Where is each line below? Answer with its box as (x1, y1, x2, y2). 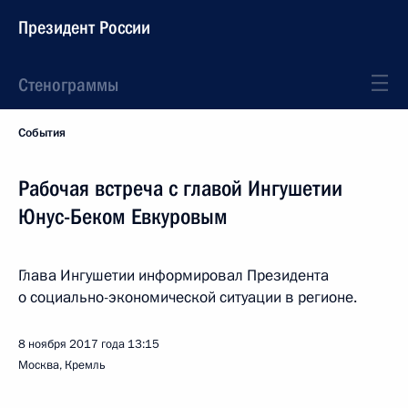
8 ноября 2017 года (18, 336, 125, 352)
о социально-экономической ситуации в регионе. (18, 287, 357, 308)
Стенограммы (18, 74, 118, 96)
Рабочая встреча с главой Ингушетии (18, 176, 342, 201)
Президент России (18, 16, 150, 38)
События (18, 125, 66, 141)
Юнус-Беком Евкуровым (18, 204, 228, 229)
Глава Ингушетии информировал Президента (18, 265, 329, 286)
